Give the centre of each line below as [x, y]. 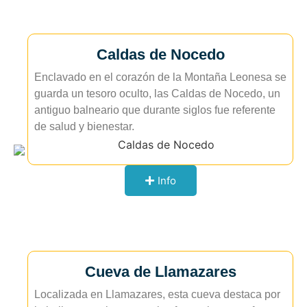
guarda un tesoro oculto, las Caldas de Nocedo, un [157, 94]
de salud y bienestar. [84, 127]
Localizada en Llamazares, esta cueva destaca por [157, 295]
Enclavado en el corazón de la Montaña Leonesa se [160, 77]
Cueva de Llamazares [160, 272]
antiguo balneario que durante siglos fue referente [155, 110]
